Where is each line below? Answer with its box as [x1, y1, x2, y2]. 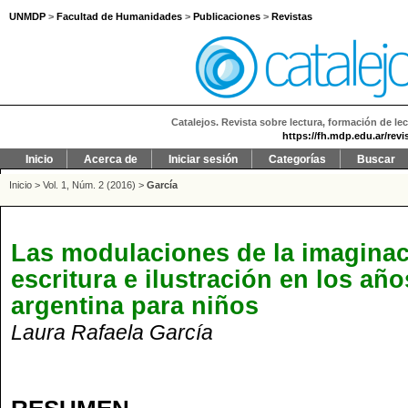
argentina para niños [11, 291, 259, 320]
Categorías [269, 153, 326, 166]
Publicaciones [193, 11, 260, 23]
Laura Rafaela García [11, 320, 213, 344]
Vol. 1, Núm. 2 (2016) [43, 179, 136, 190]
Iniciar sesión [168, 153, 238, 166]
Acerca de [84, 153, 138, 166]
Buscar [357, 153, 395, 166]
